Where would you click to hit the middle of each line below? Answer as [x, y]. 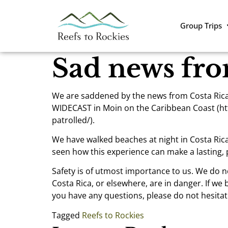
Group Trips [201, 26]
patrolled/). [73, 120]
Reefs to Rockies [113, 215]
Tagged [67, 215]
